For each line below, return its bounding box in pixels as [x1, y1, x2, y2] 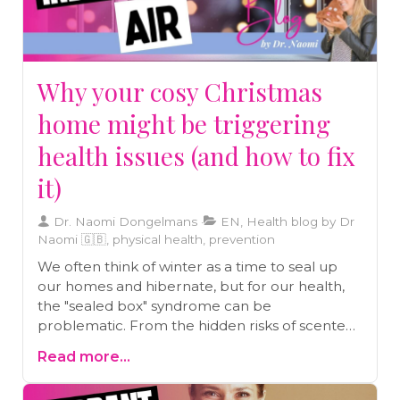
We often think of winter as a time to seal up [37, 257, 337, 275]
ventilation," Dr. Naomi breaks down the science [37, 355, 362, 373]
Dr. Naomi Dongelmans [50, 213, 197, 229]
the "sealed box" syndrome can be [37, 296, 271, 314]
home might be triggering [37, 106, 330, 140]
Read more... [37, 347, 130, 365]
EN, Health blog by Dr [217, 213, 354, 229]
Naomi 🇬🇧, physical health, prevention [37, 231, 275, 246]
